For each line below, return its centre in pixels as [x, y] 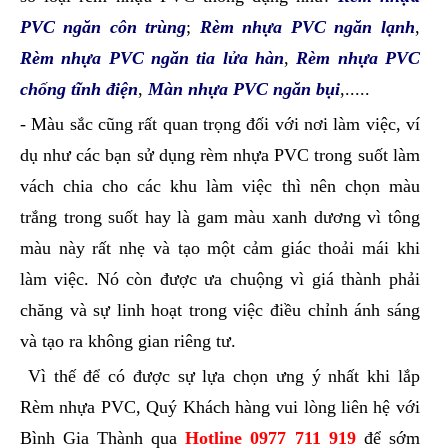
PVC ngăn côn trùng [103, 27]
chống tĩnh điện [79, 89]
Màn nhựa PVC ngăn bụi [244, 89]
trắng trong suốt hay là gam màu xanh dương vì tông [220, 217]
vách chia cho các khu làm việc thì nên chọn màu [220, 186]
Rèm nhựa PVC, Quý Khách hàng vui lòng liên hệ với [220, 407]
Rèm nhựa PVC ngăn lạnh [307, 27]
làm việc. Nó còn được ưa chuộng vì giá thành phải [220, 279]
